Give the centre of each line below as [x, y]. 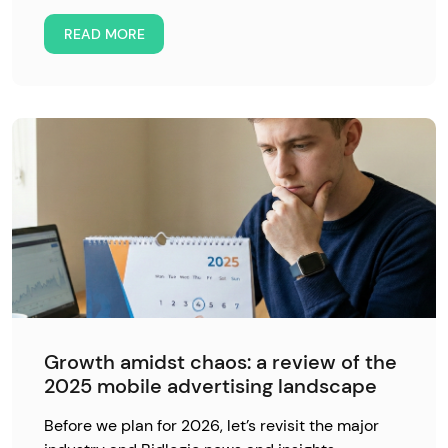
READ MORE [104, 33]
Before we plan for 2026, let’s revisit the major [211, 425]
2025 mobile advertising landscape [210, 386]
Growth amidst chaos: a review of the [220, 362]
